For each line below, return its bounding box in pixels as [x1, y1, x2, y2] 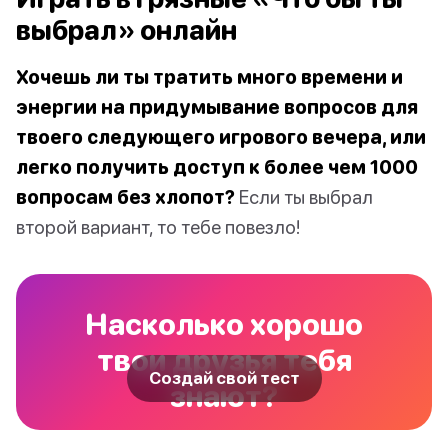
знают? [170, 378, 278, 414]
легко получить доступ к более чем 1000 [16, 155, 418, 179]
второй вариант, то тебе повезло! [16, 215, 300, 239]
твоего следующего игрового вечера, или [16, 125, 426, 149]
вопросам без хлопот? [16, 185, 235, 209]
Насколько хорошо [85, 306, 363, 342]
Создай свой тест [148, 368, 300, 389]
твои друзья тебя [96, 342, 352, 378]
